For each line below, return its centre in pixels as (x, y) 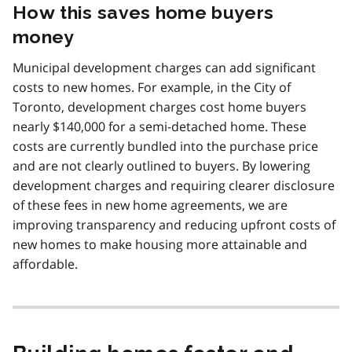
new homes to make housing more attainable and (160, 245)
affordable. (45, 264)
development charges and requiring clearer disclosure (174, 186)
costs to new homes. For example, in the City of (152, 88)
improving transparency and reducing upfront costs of (174, 225)
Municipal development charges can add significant (164, 68)
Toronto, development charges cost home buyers (159, 107)
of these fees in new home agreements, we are (150, 205)
